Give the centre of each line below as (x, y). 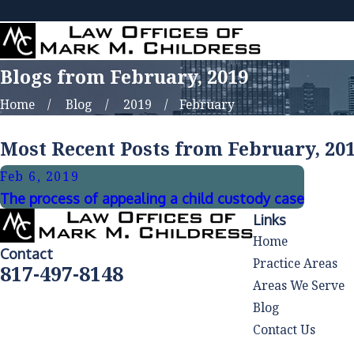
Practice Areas (296, 263)
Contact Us (284, 329)
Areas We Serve (299, 285)
